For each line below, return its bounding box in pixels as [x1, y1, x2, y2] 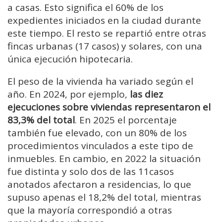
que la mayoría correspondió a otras [7, 204, 172, 217]
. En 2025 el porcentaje [75, 113, 177, 127]
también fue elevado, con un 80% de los [7, 126, 187, 140]
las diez [130, 88, 163, 101]
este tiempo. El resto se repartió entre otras [7, 27, 206, 40]
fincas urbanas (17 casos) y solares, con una [7, 40, 202, 53]
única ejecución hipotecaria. [7, 53, 133, 66]
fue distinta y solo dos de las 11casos [7, 165, 174, 178]
